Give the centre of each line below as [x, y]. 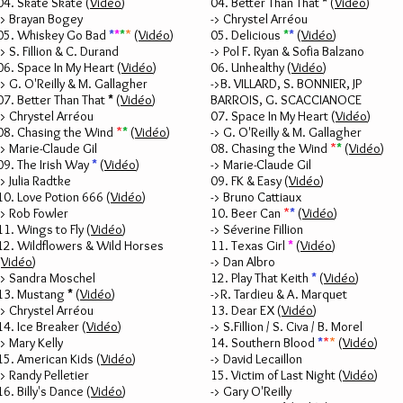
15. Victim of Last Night [273, 375]
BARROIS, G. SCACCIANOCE [286, 100]
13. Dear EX [242, 310]
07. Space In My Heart [271, 116]
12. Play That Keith [261, 278]
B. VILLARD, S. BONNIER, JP [291, 84]
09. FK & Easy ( [250, 181]
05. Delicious [247, 35]
